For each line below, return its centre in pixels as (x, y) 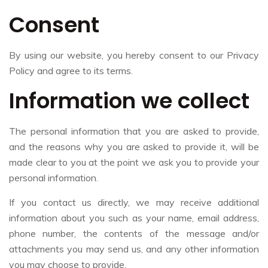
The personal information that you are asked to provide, (134, 131)
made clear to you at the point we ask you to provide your (134, 162)
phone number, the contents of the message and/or (134, 233)
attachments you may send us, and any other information (134, 249)
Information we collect (129, 100)
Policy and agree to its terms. (71, 70)
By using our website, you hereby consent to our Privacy (134, 55)
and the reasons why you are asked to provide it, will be (134, 146)
